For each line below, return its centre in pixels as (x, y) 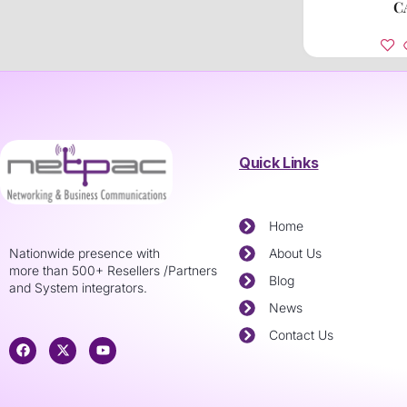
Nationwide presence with (84, 253)
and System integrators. (78, 287)
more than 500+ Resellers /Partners (113, 270)
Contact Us (301, 334)
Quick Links (279, 162)
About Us (295, 253)
